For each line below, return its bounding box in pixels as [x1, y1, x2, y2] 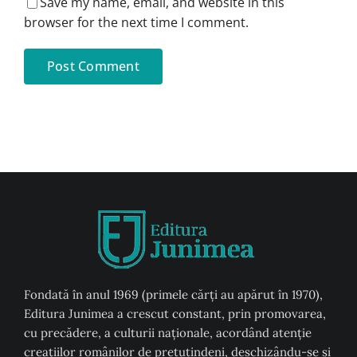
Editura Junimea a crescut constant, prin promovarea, [23, 305, 326, 321]
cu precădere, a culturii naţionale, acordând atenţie [23, 324, 312, 340]
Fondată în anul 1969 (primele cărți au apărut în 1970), [23, 286, 323, 302]
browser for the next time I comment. [24, 13, 249, 31]
